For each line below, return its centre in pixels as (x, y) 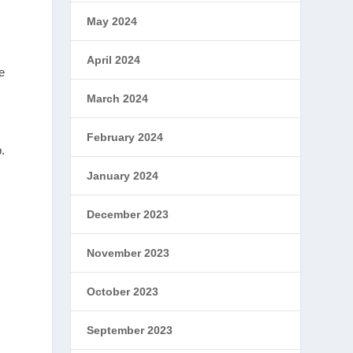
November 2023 (128, 253)
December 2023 (128, 214)
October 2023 (123, 292)
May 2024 (112, 21)
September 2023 (130, 330)
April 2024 (114, 60)
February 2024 (125, 137)
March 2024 (118, 98)
